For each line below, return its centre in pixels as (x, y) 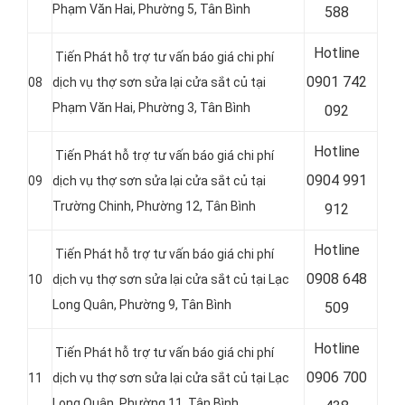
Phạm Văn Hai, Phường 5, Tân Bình (151, 9)
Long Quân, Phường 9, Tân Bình (142, 305)
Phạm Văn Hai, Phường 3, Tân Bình (151, 108)
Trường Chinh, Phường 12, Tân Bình (154, 207)
